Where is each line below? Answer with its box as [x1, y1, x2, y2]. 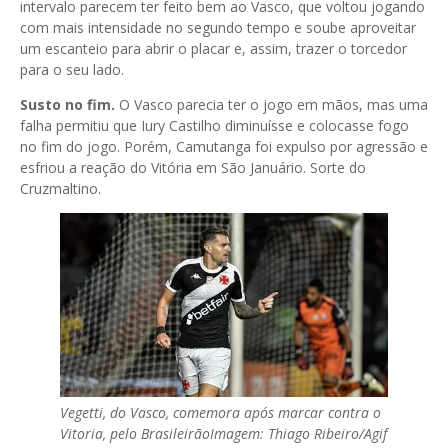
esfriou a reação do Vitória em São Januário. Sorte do [20, 158, 366, 177]
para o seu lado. [20, 60, 124, 79]
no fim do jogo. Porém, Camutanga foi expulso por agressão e [20, 137, 428, 156]
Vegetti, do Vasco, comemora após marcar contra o [60, 402, 381, 422]
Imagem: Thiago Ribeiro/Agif [210, 423, 387, 443]
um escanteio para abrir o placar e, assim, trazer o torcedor [20, 39, 407, 58]
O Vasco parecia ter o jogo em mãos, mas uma [115, 95, 428, 114]
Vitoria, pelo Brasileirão [60, 423, 210, 443]
